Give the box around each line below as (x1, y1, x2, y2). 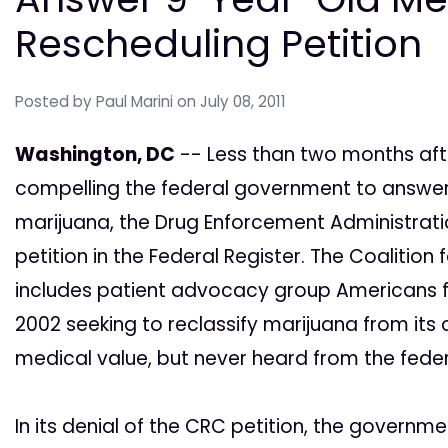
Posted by (15, 90, 96, 112)
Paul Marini (96, 90, 173, 112)
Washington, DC (15, 140, 175, 168)
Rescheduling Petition (15, 16, 422, 70)
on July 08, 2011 (177, 90, 286, 112)
